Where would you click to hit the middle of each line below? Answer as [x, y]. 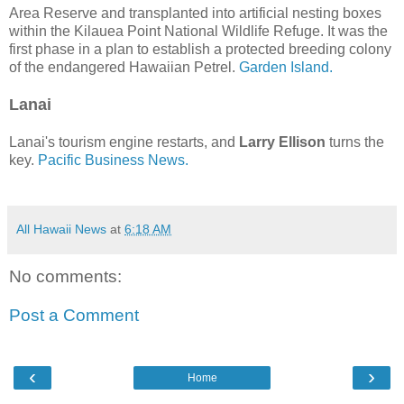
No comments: [65, 276]
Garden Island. [286, 67]
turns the [355, 142]
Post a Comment [74, 316]
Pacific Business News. [113, 160]
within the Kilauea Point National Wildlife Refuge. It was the [198, 31]
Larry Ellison [282, 142]
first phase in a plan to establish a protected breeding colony [200, 49]
